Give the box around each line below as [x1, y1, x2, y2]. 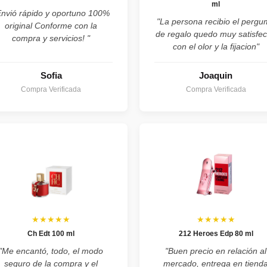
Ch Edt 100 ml [27, 229, 75, 238]
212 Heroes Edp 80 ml [178, 229, 253, 238]
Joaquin [199, 70, 233, 80]
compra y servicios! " [12, 33, 91, 43]
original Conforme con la [5, 20, 98, 30]
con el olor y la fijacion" [172, 41, 259, 51]
